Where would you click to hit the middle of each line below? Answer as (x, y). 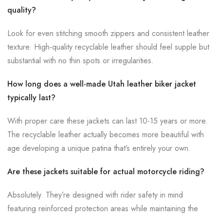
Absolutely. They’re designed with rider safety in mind (95, 195)
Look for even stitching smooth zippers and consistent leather (108, 33)
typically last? (31, 98)
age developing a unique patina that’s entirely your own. (99, 148)
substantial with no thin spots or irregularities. (81, 61)
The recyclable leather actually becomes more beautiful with (106, 135)
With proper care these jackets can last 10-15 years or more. (108, 121)
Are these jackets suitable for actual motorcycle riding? (106, 172)
